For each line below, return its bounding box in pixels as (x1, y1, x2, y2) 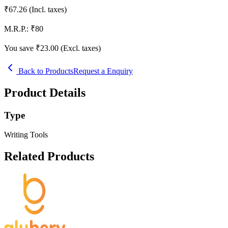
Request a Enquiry (73, 66, 133, 75)
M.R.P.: (4, 24, 28, 33)
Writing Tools (4, 130, 48, 139)
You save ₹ (4, 43, 40, 52)
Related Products (4, 150, 94, 163)
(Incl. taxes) (29, 5, 67, 14)
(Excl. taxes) (61, 43, 101, 52)
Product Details (4, 85, 85, 99)
